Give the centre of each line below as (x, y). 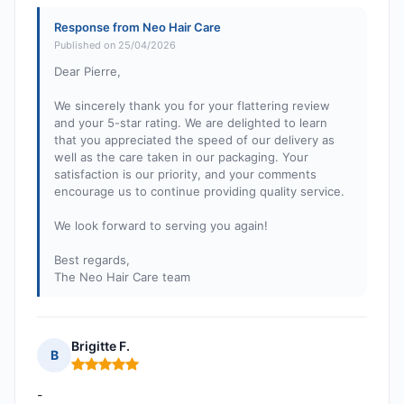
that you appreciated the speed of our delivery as (194, 140)
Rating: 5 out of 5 (124, 372)
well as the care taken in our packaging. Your (181, 157)
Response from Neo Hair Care (138, 28)
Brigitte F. (101, 346)
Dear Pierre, (87, 72)
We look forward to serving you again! (161, 226)
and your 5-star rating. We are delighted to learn (191, 123)
